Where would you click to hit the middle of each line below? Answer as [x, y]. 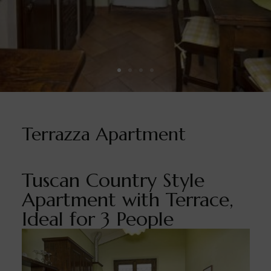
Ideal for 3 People [97, 219]
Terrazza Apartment [103, 134]
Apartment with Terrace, [127, 200]
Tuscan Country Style [113, 180]
